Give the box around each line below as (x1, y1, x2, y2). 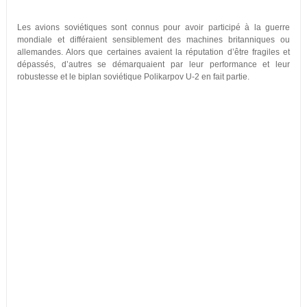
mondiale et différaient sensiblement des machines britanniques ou (16, 35, 291, 45)
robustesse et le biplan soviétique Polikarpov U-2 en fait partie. (16, 72, 249, 82)
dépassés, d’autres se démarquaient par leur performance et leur (16, 60, 291, 69)
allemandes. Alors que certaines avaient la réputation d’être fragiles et (16, 47, 291, 57)
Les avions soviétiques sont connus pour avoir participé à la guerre (16, 23, 291, 32)
